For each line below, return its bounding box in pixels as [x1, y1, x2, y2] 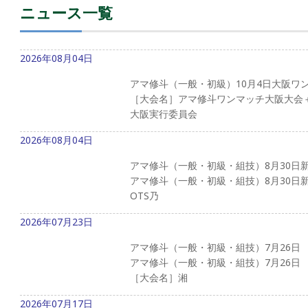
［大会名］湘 [130, 270, 188, 284]
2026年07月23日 [20, 214, 93, 228]
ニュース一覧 [20, 1, 113, 23]
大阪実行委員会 [130, 107, 197, 120]
